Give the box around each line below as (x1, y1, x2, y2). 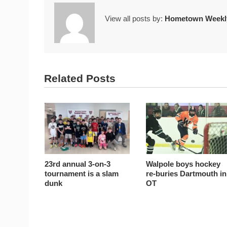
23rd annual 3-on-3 (45, 159, 111, 168)
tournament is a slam (45, 169, 119, 178)
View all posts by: (105, 14, 165, 23)
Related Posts (44, 72, 116, 85)
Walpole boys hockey (146, 159, 221, 168)
